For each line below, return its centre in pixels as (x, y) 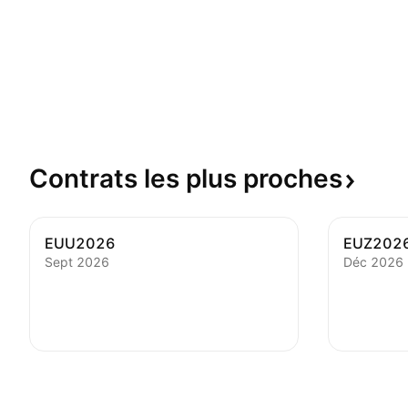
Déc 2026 (373, 261)
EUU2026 (80, 243)
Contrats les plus (136, 178)
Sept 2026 (77, 261)
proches (293, 178)
